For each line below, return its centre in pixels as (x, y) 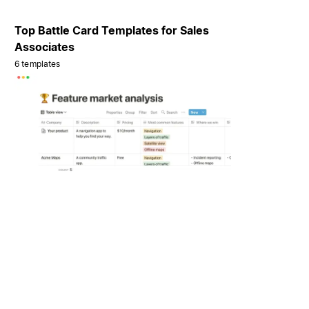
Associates (45, 47)
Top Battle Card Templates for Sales (112, 31)
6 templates (38, 64)
